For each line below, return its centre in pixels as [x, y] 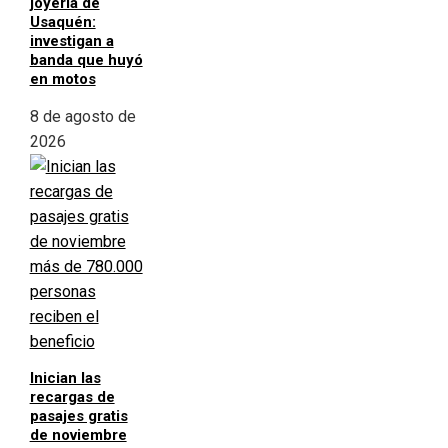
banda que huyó [86, 60]
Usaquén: [62, 22]
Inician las [65, 378]
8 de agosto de [82, 117]
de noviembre [78, 435]
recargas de [72, 397]
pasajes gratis [78, 416]
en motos [62, 79]
